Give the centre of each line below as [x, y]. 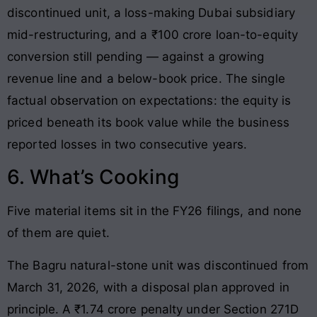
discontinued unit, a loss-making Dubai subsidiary [151, 12]
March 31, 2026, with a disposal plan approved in [148, 287]
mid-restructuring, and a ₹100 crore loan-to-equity [153, 34]
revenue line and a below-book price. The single [146, 78]
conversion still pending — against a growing [136, 56]
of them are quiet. [58, 233]
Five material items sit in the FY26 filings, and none [155, 211]
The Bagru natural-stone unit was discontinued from [158, 265]
